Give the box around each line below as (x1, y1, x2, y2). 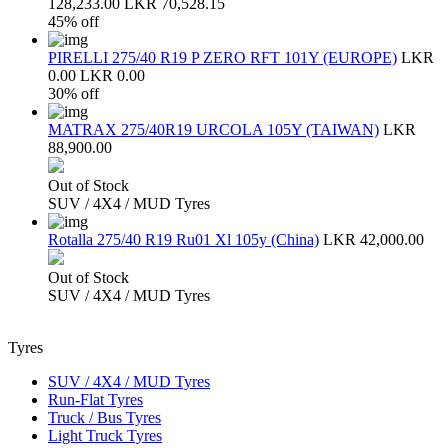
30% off (48, 84, 99, 102)
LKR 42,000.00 (323, 230, 424, 248)
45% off (48, 12, 99, 30)
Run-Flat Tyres (48, 390, 143, 408)
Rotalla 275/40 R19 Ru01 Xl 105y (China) (48, 230, 319, 248)
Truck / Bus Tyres (48, 408, 161, 426)
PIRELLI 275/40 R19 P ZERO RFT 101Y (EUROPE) (48, 48, 397, 66)
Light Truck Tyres (48, 426, 162, 444)
